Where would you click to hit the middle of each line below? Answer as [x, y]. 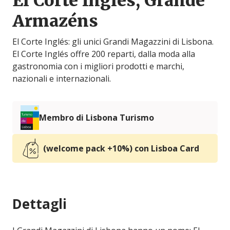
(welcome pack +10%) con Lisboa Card [121, 149]
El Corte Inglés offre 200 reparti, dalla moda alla [104, 54]
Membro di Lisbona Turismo [97, 118]
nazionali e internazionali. [62, 79]
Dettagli [40, 204]
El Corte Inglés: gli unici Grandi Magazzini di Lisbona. [113, 42]
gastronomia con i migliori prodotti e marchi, [98, 66]
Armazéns [55, 21]
